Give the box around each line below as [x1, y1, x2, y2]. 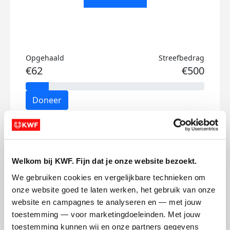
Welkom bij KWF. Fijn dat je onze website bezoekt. [12, 156, 197, 165]
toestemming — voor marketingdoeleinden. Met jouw [12, 209, 200, 219]
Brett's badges [75, 124, 155, 141]
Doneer [32, 94, 62, 106]
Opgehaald [26, 53, 64, 63]
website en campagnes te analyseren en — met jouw [12, 197, 201, 206]
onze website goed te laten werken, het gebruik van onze [12, 185, 216, 194]
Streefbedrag [159, 53, 204, 63]
